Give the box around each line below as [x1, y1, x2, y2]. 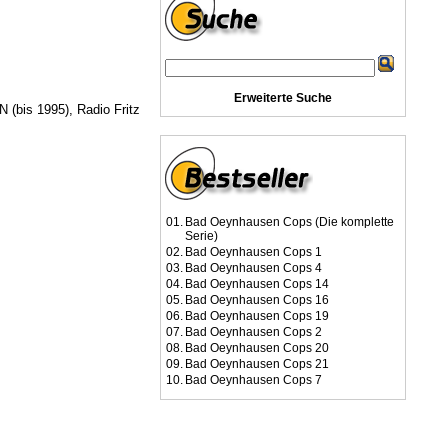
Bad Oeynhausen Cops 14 [185, 277, 329, 291]
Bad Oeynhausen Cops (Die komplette [185, 215, 394, 229]
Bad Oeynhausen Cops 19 [185, 309, 329, 323]
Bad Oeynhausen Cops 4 [185, 261, 322, 275]
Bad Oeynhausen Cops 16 [185, 293, 329, 307]
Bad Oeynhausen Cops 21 [185, 357, 329, 371]
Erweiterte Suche [234, 91, 332, 105]
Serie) [185, 229, 218, 243]
